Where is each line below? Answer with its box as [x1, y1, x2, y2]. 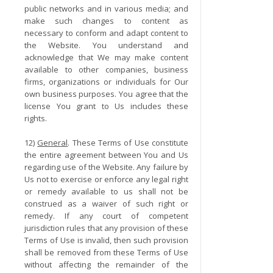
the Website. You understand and [24, 40, 189, 51]
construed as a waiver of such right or [24, 198, 189, 209]
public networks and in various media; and [24, 3, 189, 14]
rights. [24, 113, 47, 124]
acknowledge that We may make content [24, 52, 189, 63]
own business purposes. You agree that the [24, 88, 189, 99]
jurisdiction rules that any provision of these [24, 222, 189, 233]
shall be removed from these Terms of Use [24, 247, 189, 258]
